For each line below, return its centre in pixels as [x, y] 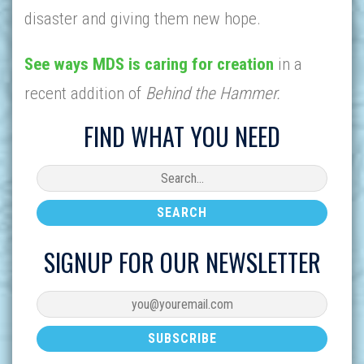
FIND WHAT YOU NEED [182, 136]
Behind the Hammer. [213, 93]
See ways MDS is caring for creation [149, 64]
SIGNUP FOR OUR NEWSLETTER [182, 262]
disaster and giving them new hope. [143, 19]
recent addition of [85, 93]
